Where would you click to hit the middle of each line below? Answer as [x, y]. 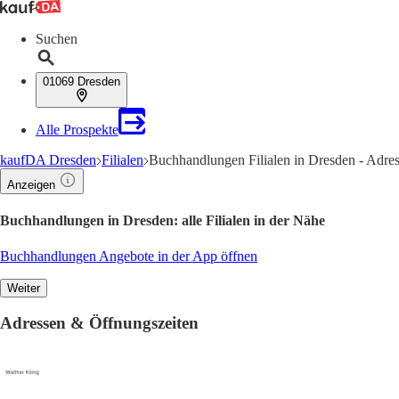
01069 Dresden [81, 81]
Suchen [57, 39]
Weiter [24, 288]
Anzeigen [31, 185]
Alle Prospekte [77, 130]
